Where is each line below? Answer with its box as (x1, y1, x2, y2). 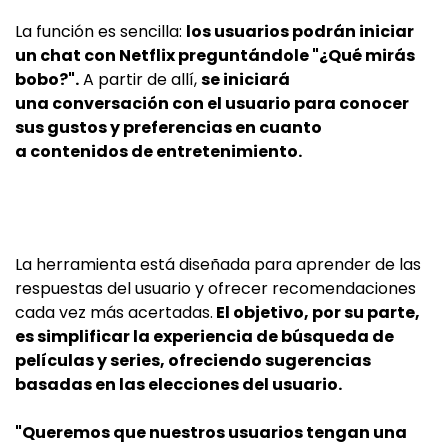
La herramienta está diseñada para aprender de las (15, 253, 421, 276)
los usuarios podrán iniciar (186, 20, 414, 43)
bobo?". (15, 68, 79, 91)
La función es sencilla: (15, 20, 186, 43)
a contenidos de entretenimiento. (15, 140, 302, 163)
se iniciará (201, 68, 290, 91)
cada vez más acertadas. (15, 301, 213, 324)
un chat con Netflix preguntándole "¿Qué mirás (15, 44, 415, 67)
